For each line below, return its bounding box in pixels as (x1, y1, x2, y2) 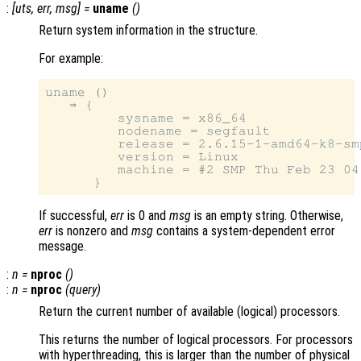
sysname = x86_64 (45, 111, 247, 125)
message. (39, 239, 86, 255)
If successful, (39, 208, 110, 224)
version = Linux (45, 150, 239, 164)
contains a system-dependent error (153, 223, 335, 239)
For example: (39, 51, 103, 67)
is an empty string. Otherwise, (191, 208, 343, 224)
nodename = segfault (45, 124, 271, 138)
